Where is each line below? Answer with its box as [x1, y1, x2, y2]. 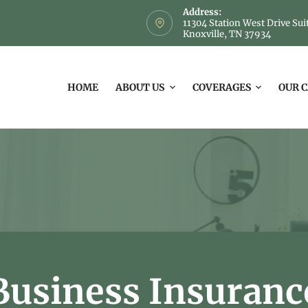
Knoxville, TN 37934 [182, 27, 271, 40]
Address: [182, 5, 221, 18]
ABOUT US [115, 81, 164, 93]
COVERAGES [192, 81, 251, 93]
